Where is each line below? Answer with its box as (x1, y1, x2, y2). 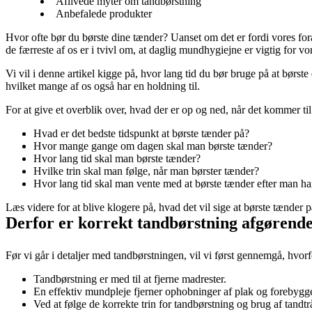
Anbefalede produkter (56, 7, 152, 19)
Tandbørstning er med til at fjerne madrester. (33, 272, 226, 285)
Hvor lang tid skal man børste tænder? (33, 152, 203, 164)
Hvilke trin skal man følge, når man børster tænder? (33, 164, 259, 177)
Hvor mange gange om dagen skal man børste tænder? (33, 139, 272, 152)
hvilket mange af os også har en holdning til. (6, 79, 200, 92)
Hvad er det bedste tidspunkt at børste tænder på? (33, 127, 249, 139)
